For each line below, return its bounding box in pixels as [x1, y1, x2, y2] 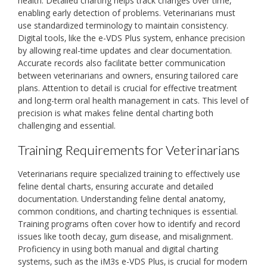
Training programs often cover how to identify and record [18, 218, 240, 229]
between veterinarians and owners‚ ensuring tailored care [18, 70, 238, 82]
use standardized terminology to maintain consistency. [18, 20, 228, 32]
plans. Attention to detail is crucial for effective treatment [18, 82, 237, 94]
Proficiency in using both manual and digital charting [18, 243, 218, 254]
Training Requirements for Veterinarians [18, 142, 240, 159]
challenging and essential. [18, 120, 116, 132]
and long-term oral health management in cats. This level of [18, 95, 249, 107]
